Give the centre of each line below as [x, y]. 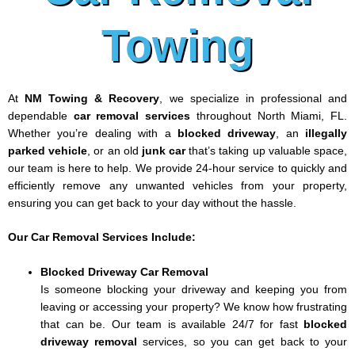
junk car [164, 151]
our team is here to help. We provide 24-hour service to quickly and [177, 168]
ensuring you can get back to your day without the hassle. [152, 203]
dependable [41, 116]
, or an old [115, 151]
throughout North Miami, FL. [269, 116]
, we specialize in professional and [254, 98]
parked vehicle [48, 151]
